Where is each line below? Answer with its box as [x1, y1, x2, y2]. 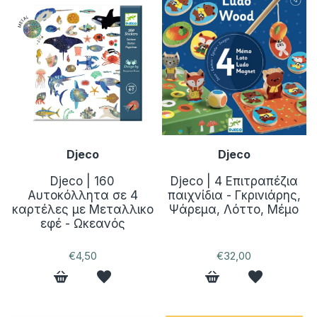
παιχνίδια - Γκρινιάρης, [167, 188, 301, 202]
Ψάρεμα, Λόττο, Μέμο [169, 202, 299, 217]
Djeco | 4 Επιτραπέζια [170, 173, 298, 188]
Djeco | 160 [50, 173, 115, 188]
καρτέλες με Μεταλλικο [11, 202, 154, 217]
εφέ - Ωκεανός [40, 216, 125, 231]
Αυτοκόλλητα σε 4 [27, 188, 138, 202]
